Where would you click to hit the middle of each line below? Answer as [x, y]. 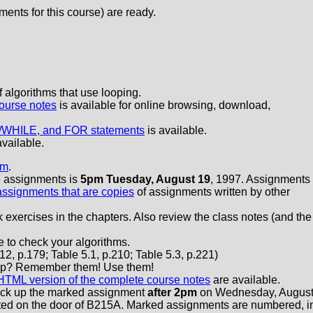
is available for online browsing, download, [163, 105]
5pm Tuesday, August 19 [145, 179]
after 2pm [172, 292]
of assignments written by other [212, 191]
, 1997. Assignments [260, 179]
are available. [245, 279]
